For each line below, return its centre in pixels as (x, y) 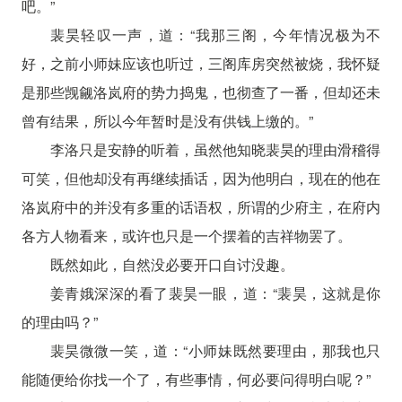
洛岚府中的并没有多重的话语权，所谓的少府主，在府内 (201, 206)
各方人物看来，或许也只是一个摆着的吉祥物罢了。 (186, 235)
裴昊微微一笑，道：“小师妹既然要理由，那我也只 (215, 350)
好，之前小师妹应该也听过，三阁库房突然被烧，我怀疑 (201, 63)
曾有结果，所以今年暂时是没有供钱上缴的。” (167, 120)
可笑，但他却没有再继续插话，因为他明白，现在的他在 (201, 178)
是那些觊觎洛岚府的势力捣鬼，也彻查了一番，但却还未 (201, 92)
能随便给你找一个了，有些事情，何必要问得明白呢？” (196, 379)
